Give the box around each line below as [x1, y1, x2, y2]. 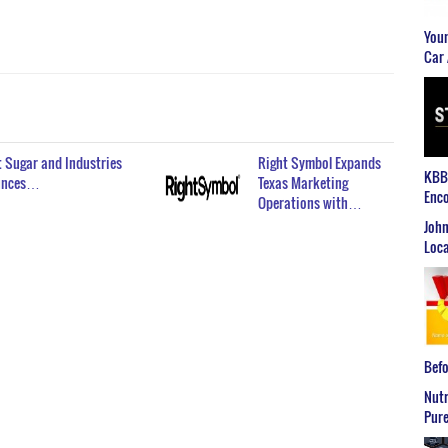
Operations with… [258, 191, 363, 213]
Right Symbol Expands [258, 151, 382, 173]
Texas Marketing [258, 171, 349, 193]
